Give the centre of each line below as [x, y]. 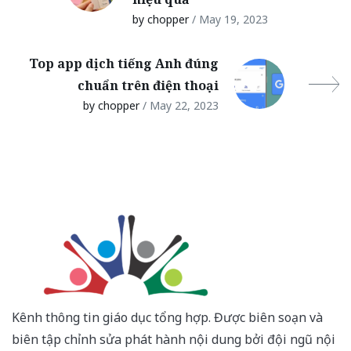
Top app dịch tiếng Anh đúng [124, 64]
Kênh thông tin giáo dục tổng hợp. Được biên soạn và [167, 318]
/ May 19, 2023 [230, 20]
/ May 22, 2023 [181, 106]
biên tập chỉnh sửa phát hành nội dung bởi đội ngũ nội [174, 340]
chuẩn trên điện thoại [148, 86]
